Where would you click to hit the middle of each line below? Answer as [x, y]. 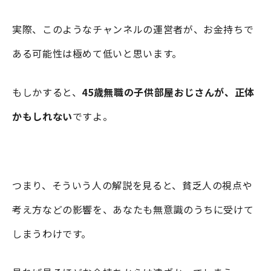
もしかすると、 [47, 92]
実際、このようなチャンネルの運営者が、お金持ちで [133, 29]
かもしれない [42, 116]
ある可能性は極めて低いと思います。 [97, 53]
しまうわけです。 [52, 233]
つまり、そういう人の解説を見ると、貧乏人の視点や [132, 185]
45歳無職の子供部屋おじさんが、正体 [168, 92]
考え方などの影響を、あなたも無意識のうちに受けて [133, 209]
